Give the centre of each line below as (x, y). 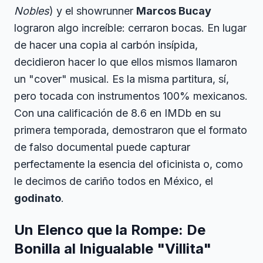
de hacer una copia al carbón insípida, (106, 45)
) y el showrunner (93, 11)
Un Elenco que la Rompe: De (110, 230)
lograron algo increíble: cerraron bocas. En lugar (130, 28)
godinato (38, 198)
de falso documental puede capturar (102, 147)
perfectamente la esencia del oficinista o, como (129, 164)
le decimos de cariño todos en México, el (114, 181)
